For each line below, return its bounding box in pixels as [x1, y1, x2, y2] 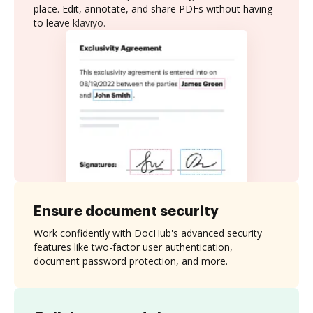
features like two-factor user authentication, [34, 240, 233, 254]
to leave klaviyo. [34, 16, 105, 29]
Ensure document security [34, 203, 219, 218]
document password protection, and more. [34, 254, 228, 268]
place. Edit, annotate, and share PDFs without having [34, 2, 272, 15]
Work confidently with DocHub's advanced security [34, 226, 262, 240]
